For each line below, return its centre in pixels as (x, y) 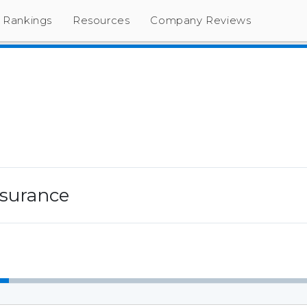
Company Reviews (201, 20)
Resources (101, 20)
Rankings (28, 20)
